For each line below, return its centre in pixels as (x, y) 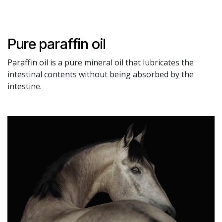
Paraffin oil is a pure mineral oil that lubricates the (101, 62)
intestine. (26, 86)
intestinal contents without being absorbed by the (101, 74)
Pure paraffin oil (57, 44)
